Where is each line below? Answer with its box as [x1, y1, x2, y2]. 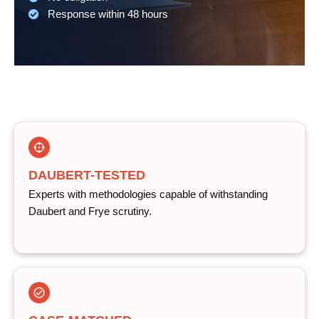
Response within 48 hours [45, 9, 168, 20]
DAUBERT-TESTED [28, 168, 145, 182]
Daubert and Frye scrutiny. [28, 206, 152, 217]
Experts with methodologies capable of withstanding [28, 189, 268, 200]
